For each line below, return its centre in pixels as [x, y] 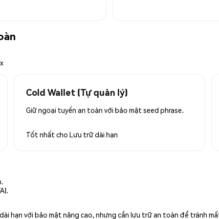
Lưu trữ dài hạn [94, 134]
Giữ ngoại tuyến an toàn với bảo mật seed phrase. [105, 110]
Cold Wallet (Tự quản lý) [77, 92]
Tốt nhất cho [48, 134]
